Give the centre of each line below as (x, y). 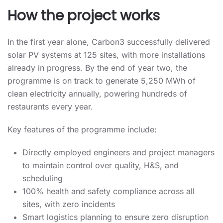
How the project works (84, 16)
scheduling (43, 178)
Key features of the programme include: (82, 129)
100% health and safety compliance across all (109, 191)
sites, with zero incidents (69, 204)
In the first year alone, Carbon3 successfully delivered (109, 42)
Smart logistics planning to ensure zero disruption (115, 217)
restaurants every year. (50, 107)
